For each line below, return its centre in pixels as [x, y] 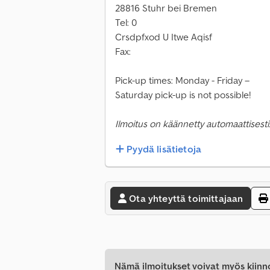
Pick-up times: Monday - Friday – [182, 80]
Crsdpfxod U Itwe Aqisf [164, 37]
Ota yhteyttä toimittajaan [186, 199]
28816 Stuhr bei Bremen [166, 8]
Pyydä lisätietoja [164, 149]
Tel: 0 [126, 23]
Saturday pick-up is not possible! [183, 95]
